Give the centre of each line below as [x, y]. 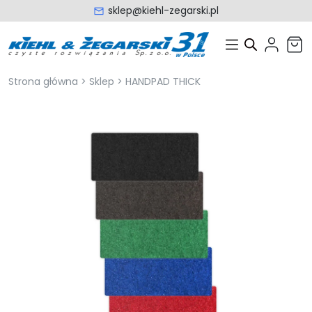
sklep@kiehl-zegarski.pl [163, 10]
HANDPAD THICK [163, 81]
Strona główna [43, 81]
